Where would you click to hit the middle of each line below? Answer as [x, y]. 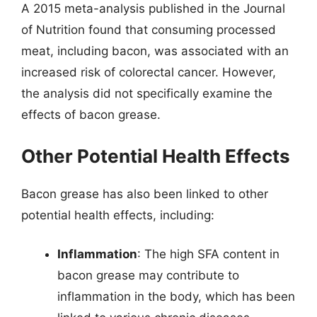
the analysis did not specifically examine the [147, 93]
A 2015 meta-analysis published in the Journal [153, 8]
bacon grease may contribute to [148, 275]
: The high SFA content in [208, 254]
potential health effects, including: [118, 215]
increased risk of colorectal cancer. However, [149, 72]
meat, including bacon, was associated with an [155, 51]
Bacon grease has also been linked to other [145, 194]
